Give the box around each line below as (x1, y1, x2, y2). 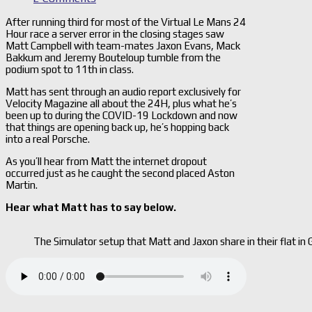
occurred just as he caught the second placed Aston (6, 166, 235, 179)
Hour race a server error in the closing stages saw (6, 27, 224, 40)
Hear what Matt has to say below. (6, 201, 176, 213)
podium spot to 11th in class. (6, 63, 134, 75)
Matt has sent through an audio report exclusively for (6, 85, 241, 97)
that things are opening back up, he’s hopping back (6, 120, 229, 133)
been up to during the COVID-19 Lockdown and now (6, 109, 237, 121)
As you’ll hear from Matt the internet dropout (6, 155, 207, 167)
